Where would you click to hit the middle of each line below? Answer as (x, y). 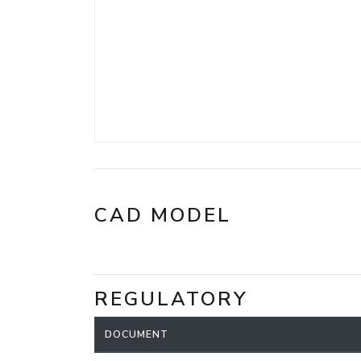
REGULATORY (171, 299)
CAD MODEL (163, 215)
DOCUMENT (137, 334)
